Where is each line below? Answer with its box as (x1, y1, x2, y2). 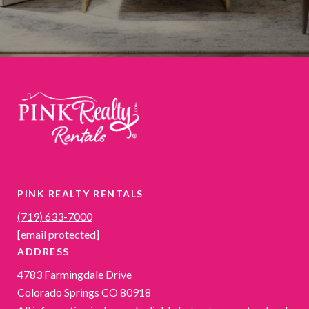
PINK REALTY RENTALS (17, 188, 143, 200)
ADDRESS (17, 246, 70, 258)
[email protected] (17, 228, 99, 241)
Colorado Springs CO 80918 (17, 286, 151, 299)
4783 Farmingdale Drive (17, 268, 132, 281)
